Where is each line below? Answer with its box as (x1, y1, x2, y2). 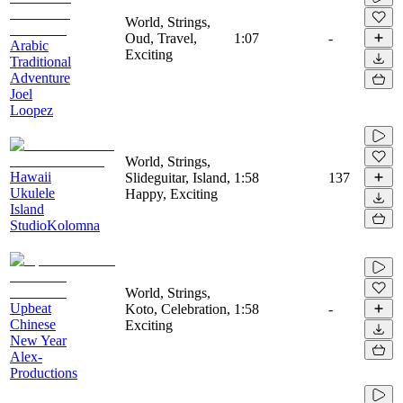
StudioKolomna (10, 217, 100, 233)
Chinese (10, 316, 56, 332)
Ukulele (10, 184, 55, 201)
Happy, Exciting (125, 185, 218, 201)
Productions (10, 364, 77, 381)
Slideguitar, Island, (125, 169, 230, 185)
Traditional (10, 53, 71, 69)
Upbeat (10, 300, 51, 316)
